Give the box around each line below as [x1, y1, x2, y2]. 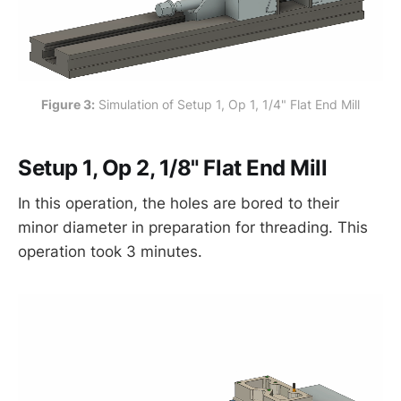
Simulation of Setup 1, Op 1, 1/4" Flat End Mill [95, 97, 360, 113]
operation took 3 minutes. [18, 243, 202, 261]
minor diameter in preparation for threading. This [18, 218, 368, 237]
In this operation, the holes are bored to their [18, 194, 339, 213]
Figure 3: [41, 97, 95, 113]
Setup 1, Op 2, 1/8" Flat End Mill [18, 154, 328, 181]
